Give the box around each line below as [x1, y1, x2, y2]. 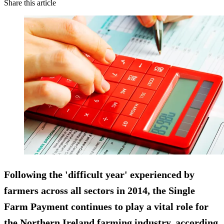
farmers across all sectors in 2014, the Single [4, 184, 195, 196]
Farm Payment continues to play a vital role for [4, 200, 208, 212]
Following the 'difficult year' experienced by [4, 168, 194, 180]
